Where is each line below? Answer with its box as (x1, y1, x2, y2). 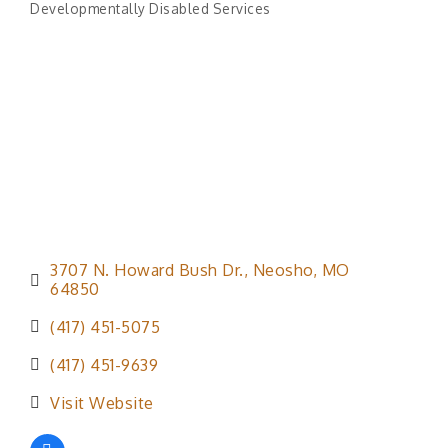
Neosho (252, 260, 313, 281)
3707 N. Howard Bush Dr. (50, 260, 244, 281)
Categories (29, 12, 105, 29)
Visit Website (50, 393, 154, 414)
